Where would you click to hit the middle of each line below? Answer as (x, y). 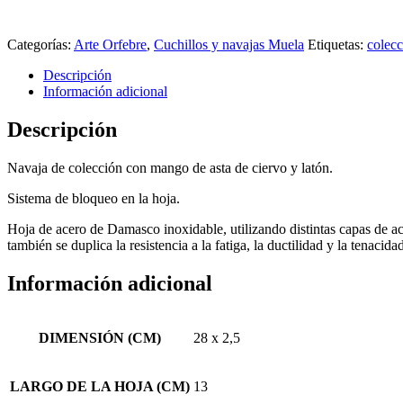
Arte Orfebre (110, 44)
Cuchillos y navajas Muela (229, 44)
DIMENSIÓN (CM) (100, 338)
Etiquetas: (337, 44)
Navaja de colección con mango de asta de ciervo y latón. (170, 167)
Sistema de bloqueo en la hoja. (94, 198)
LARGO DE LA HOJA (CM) (100, 387)
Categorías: (40, 44)
